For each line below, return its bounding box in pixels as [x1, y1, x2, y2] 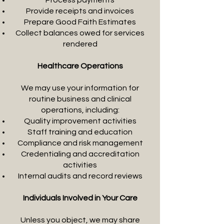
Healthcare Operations [37, 62, 123, 70]
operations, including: [40, 106, 119, 114]
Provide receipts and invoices [26, 7, 134, 15]
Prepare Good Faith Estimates [24, 18, 136, 26]
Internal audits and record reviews [17, 172, 142, 180]
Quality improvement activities [23, 117, 136, 125]
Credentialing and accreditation [20, 150, 139, 158]
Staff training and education [27, 128, 132, 136]
